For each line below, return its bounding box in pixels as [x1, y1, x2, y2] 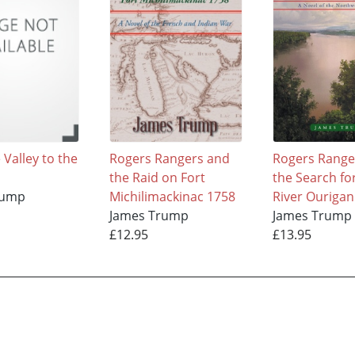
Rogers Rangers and [109, 149, 231, 167]
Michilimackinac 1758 [109, 187, 236, 205]
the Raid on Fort [109, 168, 206, 186]
